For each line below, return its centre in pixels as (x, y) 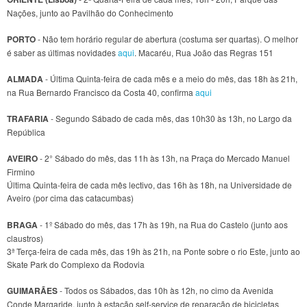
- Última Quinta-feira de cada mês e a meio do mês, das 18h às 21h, (170, 78)
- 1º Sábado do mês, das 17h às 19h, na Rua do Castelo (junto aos (163, 224)
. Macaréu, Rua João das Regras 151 (204, 52)
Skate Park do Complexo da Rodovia (76, 264)
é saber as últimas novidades (62, 52)
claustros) (25, 238)
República (26, 132)
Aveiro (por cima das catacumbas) (70, 198)
